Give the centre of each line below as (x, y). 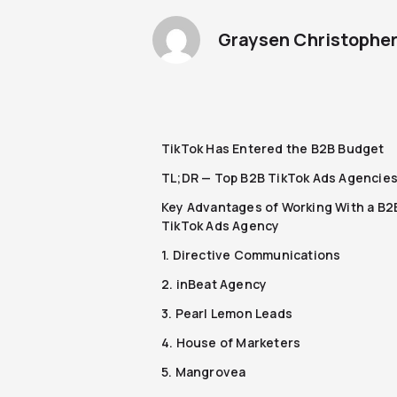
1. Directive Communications (251, 254)
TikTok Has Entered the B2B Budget (273, 148)
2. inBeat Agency (214, 284)
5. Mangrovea (204, 371)
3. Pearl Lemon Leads (227, 313)
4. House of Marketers (231, 342)
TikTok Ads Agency (221, 225)
